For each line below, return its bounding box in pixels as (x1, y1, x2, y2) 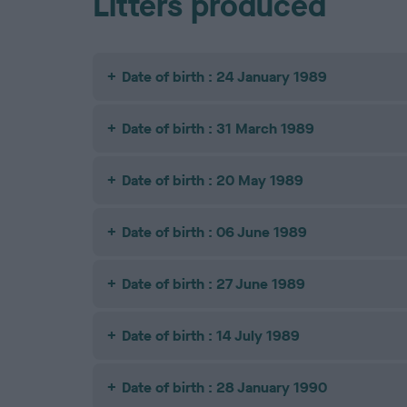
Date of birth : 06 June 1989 (122, 223, 307, 243)
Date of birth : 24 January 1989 (122, 67, 327, 87)
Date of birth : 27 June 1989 (122, 274, 305, 294)
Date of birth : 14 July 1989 (122, 326, 300, 346)
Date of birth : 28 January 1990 (122, 378, 327, 398)
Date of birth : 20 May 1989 (122, 171, 303, 191)
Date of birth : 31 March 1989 (122, 119, 314, 139)
